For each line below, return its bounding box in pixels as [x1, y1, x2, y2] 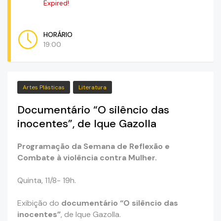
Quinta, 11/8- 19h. [17, 175, 76, 186]
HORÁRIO [43, 30, 73, 39]
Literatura [78, 83, 107, 92]
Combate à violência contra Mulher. [17, 152, 157, 163]
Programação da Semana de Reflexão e [17, 141, 170, 152]
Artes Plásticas [23, 83, 65, 92]
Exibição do [17, 198, 61, 209]
